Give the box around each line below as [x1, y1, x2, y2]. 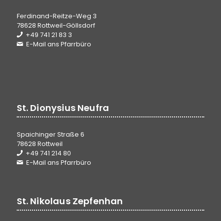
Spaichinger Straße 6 [16, 129, 84, 139]
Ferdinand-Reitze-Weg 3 [16, 11, 97, 21]
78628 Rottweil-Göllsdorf [16, 21, 95, 31]
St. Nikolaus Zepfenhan [16, 194, 123, 207]
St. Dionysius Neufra [16, 101, 110, 114]
